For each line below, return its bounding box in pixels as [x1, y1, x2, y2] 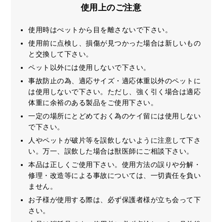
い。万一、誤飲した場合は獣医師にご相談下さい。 [28, 147, 194, 155]
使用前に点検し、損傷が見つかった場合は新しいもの [28, 39, 201, 47]
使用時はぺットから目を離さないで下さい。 [28, 25, 172, 34]
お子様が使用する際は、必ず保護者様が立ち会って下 [28, 195, 201, 204]
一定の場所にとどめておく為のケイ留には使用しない [28, 111, 201, 120]
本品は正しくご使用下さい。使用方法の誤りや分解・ [28, 160, 201, 168]
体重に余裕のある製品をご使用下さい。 [28, 98, 158, 107]
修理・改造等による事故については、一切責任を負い [28, 171, 201, 179]
